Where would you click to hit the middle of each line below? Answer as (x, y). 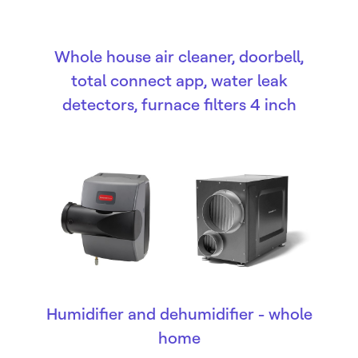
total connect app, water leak (179, 81)
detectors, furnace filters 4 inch (179, 105)
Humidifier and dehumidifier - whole (179, 314)
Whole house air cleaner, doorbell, (179, 57)
